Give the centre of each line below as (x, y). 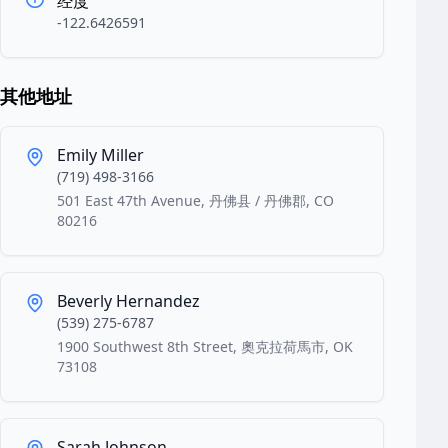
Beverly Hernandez (128, 301)
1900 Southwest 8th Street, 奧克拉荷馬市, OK (205, 346)
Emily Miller (100, 155)
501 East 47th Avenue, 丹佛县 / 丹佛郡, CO (195, 200)
